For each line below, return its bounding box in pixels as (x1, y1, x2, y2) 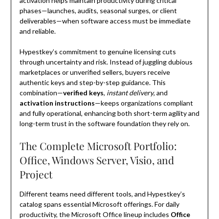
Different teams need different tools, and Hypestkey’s (19, 190, 185, 198)
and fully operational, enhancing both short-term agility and (19, 109, 199, 118)
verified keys (63, 88, 104, 97)
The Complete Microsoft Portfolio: (19, 139, 177, 153)
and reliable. (19, 27, 56, 36)
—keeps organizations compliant (94, 99, 193, 108)
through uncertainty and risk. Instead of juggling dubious (19, 58, 193, 66)
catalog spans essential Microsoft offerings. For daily (19, 200, 179, 209)
